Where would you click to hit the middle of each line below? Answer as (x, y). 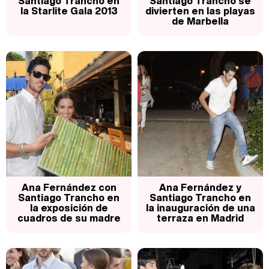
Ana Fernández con (69, 188)
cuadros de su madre (69, 218)
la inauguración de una (200, 208)
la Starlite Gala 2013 (69, 11)
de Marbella (200, 21)
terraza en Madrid (200, 218)
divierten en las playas (200, 11)
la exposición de (69, 208)
